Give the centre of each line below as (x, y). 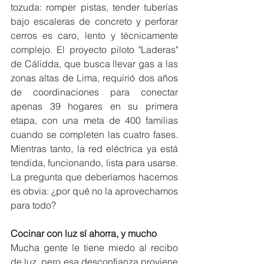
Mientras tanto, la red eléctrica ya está (94, 148)
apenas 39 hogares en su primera (94, 106)
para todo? (33, 205)
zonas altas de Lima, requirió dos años (94, 78)
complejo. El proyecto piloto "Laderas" (94, 49)
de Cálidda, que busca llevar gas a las (94, 64)
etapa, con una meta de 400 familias (94, 120)
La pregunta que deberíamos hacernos (94, 177)
